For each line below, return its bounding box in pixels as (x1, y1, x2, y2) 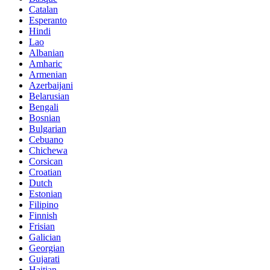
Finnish (29, 210, 57, 221)
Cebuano (29, 134, 63, 145)
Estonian (29, 189, 62, 199)
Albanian (29, 48, 64, 58)
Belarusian (29, 91, 69, 102)
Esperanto (29, 15, 67, 26)
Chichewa (29, 145, 67, 156)
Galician (29, 232, 61, 243)
